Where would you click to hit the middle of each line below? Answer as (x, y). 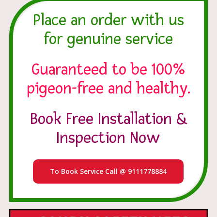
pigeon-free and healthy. (108, 88)
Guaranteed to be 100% (108, 70)
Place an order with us (108, 20)
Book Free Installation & (108, 119)
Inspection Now (108, 138)
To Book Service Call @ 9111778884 (108, 171)
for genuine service (108, 39)
